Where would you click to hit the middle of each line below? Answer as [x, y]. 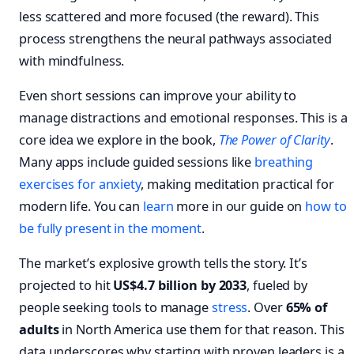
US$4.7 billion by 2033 [180, 286]
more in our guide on [239, 207]
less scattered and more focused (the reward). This [169, 16]
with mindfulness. [72, 60]
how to [326, 207]
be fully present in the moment [110, 229]
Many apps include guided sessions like [137, 162]
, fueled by [277, 286]
